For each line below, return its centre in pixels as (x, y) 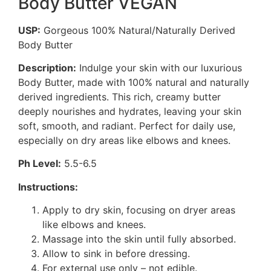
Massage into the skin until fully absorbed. (139, 239)
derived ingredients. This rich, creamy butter (119, 97)
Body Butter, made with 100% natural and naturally (134, 83)
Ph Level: (40, 164)
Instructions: (48, 187)
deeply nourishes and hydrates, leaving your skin (130, 112)
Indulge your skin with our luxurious (159, 68)
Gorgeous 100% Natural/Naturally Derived (138, 30)
